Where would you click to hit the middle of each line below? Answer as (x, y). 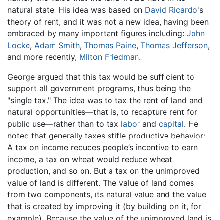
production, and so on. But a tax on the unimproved (104, 171)
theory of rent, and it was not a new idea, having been (108, 22)
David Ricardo (171, 10)
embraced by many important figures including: (97, 34)
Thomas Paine (110, 45)
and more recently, (43, 57)
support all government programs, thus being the (99, 89)
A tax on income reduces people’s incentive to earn (103, 148)
